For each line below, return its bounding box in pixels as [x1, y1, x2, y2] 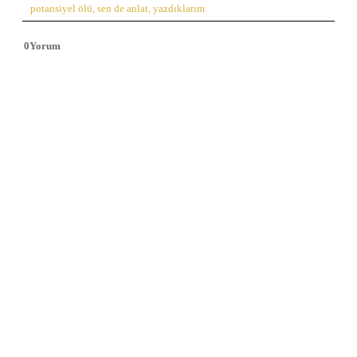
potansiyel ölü [30, 3, 92, 15]
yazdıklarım [153, 3, 205, 15]
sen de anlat [97, 3, 148, 15]
